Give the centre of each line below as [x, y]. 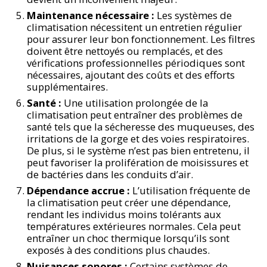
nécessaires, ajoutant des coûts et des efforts [131, 75]
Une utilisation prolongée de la [135, 103]
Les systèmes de [193, 15]
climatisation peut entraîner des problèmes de [135, 115]
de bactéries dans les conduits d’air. [110, 174]
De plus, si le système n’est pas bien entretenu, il [139, 150]
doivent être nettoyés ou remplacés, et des [125, 51]
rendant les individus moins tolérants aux [124, 214]
